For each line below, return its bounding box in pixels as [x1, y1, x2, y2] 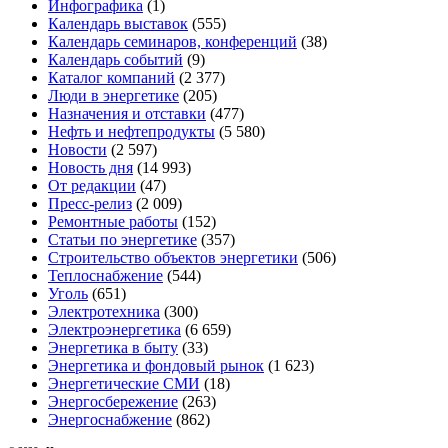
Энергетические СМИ [48, 375, 200, 392]
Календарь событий [48, 51, 183, 68]
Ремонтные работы [48, 213, 178, 230]
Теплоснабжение [48, 267, 163, 284]
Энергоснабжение [48, 411, 172, 428]
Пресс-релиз [48, 195, 132, 212]
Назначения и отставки [48, 105, 206, 122]
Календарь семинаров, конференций [48, 33, 297, 50]
